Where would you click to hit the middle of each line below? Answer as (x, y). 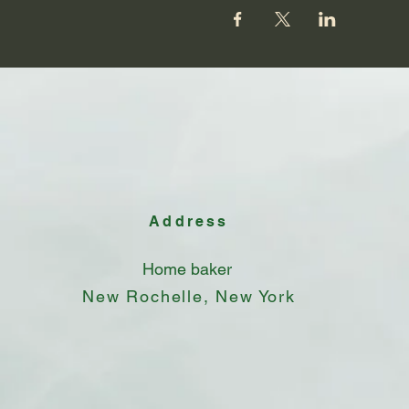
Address (189, 221)
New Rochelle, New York (189, 296)
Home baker (189, 269)
